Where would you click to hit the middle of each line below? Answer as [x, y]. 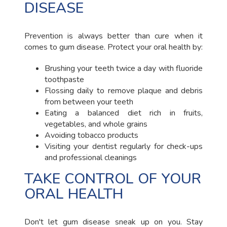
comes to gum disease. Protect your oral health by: [113, 47]
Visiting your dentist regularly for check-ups [124, 147]
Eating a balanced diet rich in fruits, [124, 113]
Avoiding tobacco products [91, 136]
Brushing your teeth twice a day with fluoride [124, 69]
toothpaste [64, 80]
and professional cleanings [90, 158]
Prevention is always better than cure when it [113, 36]
